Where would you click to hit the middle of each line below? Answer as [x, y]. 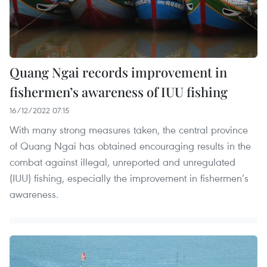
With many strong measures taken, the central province [129, 129]
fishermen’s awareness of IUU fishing [119, 91]
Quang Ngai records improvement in [118, 72]
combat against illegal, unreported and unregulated [122, 162]
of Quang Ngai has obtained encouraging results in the [130, 145]
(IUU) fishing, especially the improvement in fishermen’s [129, 178]
